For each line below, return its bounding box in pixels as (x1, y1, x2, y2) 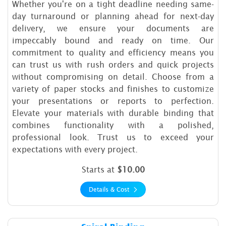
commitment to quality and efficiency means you (12, 48, 214, 58)
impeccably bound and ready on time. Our (12, 36, 214, 45)
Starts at (81, 165, 117, 175)
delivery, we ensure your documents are (12, 24, 214, 33)
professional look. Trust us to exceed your (12, 133, 214, 142)
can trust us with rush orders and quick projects (12, 60, 214, 70)
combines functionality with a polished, (12, 121, 214, 130)
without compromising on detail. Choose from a (12, 72, 214, 82)
